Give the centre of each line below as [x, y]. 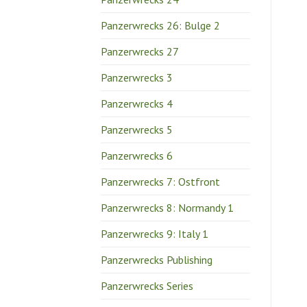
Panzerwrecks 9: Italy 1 [155, 234]
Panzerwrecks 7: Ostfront [160, 182]
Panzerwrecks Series [147, 286]
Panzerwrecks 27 [140, 52]
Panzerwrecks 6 [137, 156]
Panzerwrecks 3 [137, 78]
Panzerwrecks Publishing [157, 260]
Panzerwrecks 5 [137, 130]
